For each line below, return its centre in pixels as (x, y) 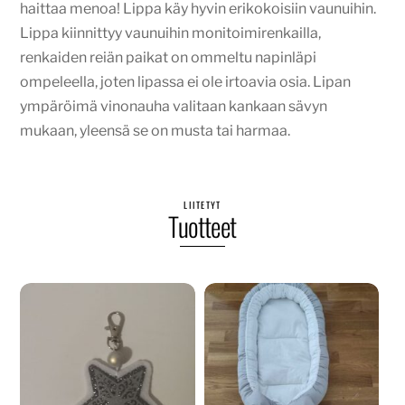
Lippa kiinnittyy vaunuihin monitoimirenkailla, (171, 33)
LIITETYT (202, 205)
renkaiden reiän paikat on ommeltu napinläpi (169, 58)
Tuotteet (202, 226)
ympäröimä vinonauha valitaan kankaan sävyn (174, 107)
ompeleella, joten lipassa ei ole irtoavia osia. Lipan (186, 82)
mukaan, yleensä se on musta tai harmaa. (155, 131)
